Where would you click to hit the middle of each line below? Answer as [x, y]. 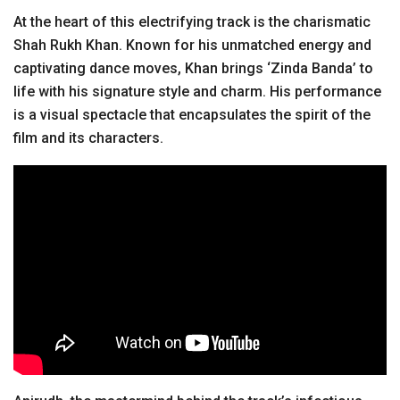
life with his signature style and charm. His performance [197, 91]
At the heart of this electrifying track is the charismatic [192, 21]
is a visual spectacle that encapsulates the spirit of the [192, 114]
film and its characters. [88, 137]
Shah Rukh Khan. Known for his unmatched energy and [192, 45]
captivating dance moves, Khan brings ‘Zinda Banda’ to [193, 68]
